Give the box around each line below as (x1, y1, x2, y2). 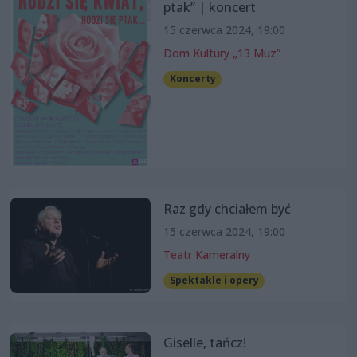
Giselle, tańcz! (163, 333, 246, 351)
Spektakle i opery (169, 273, 259, 288)
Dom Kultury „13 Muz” (163, 45, 280, 61)
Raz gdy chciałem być (163, 200, 291, 218)
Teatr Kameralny (163, 247, 250, 263)
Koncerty (169, 72, 216, 86)
